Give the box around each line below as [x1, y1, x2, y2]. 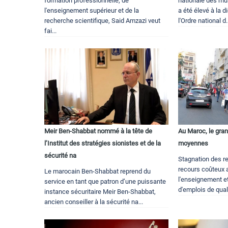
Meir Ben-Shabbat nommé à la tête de [44, 127, 152, 135]
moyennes [178, 139, 209, 148]
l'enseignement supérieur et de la [44, 7, 139, 15]
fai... [44, 27, 56, 35]
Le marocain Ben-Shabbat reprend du [44, 167, 151, 176]
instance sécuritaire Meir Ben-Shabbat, [44, 188, 156, 196]
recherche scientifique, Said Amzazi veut [44, 17, 160, 25]
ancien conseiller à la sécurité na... [44, 198, 143, 206]
